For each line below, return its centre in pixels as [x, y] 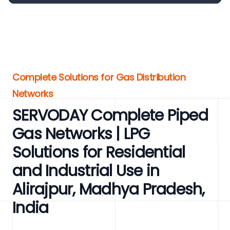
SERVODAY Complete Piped [110, 116]
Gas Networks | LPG [81, 134]
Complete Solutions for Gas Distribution [99, 77]
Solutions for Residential [99, 152]
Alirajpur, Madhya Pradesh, [109, 189]
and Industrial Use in [86, 171]
